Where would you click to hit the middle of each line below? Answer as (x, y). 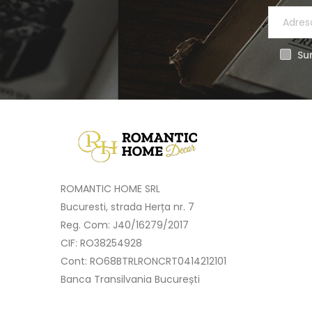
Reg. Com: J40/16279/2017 (125, 225)
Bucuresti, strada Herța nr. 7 (127, 207)
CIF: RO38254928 (101, 243)
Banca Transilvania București (130, 280)
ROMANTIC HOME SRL (110, 189)
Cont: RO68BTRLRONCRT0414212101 (143, 262)
